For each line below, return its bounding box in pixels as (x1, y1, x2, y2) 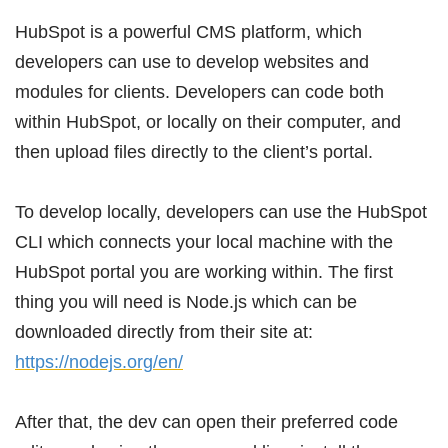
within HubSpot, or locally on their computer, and (15, 111, 401, 132)
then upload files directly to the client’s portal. (15, 141, 373, 162)
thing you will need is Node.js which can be (15, 291, 357, 312)
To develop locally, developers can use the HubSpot (15, 201, 427, 222)
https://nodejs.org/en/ (15, 351, 183, 372)
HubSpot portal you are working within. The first (15, 261, 393, 282)
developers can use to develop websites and (15, 51, 369, 72)
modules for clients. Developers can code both (15, 81, 384, 102)
